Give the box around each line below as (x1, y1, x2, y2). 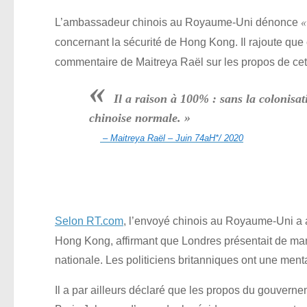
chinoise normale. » (89, 110, 191, 125)
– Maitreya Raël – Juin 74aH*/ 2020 (100, 132, 243, 143)
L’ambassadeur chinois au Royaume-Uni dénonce (55, 15, 301, 28)
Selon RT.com (55, 214, 123, 228)
